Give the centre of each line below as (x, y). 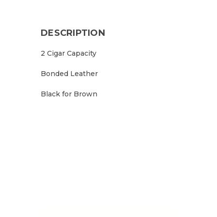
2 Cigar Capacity (69, 53)
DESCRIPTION (73, 33)
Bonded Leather (69, 74)
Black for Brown (69, 94)
